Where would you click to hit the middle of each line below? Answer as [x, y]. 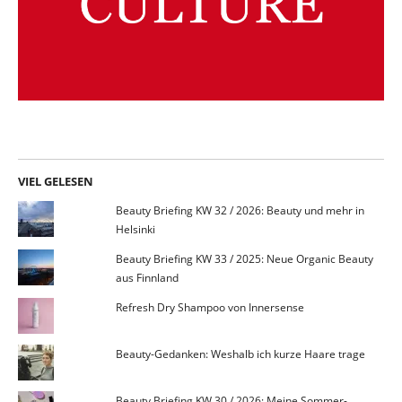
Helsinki [135, 229]
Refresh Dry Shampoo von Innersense [210, 307]
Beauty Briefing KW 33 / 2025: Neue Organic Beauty [244, 258]
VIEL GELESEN [56, 181]
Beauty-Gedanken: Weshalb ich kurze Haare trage [240, 354]
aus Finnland [147, 277]
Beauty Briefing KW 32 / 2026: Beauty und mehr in [240, 210]
